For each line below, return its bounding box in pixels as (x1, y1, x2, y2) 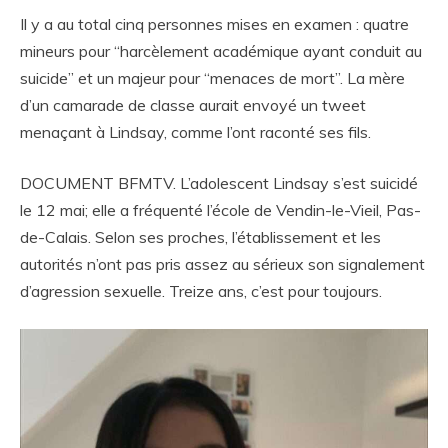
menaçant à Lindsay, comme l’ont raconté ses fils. (20, 122, 371, 143)
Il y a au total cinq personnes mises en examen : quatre (20, 14, 409, 35)
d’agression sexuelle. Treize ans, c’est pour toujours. (20, 281, 382, 302)
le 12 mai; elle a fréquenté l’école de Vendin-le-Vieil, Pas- (20, 200, 421, 221)
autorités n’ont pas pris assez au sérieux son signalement (20, 254, 425, 275)
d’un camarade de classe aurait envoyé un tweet (20, 95, 366, 116)
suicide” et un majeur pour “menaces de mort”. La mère (20, 68, 405, 89)
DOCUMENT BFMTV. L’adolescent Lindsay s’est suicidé (20, 173, 418, 194)
